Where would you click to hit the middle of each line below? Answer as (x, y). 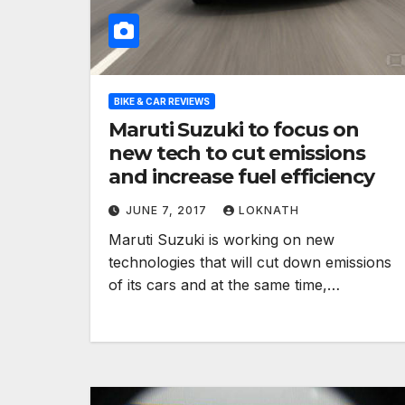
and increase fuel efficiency (242, 177)
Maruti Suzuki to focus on (234, 130)
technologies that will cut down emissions (250, 262)
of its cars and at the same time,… (224, 285)
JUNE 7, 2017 (168, 210)
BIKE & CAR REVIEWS (162, 101)
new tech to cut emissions (237, 153)
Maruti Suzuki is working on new (221, 240)
